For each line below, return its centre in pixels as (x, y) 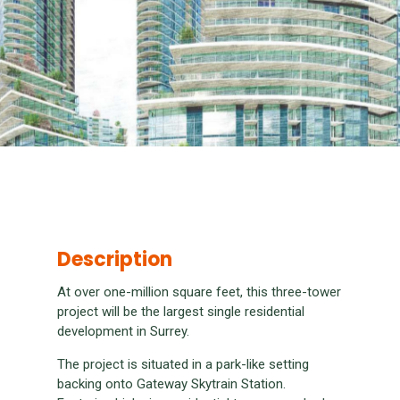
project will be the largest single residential (181, 311)
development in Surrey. (123, 331)
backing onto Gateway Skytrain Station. (171, 383)
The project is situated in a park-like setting (183, 364)
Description (115, 259)
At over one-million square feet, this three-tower (199, 292)
